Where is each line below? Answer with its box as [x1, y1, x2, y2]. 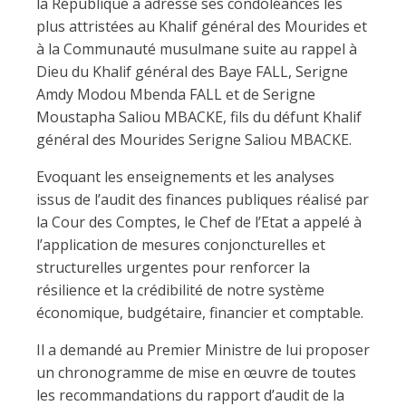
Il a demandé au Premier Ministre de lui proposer [36, 340, 370, 360]
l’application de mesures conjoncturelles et [36, 235, 325, 255]
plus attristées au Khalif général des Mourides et [36, 16, 367, 36]
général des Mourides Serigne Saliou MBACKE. [36, 130, 352, 150]
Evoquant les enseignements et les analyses [36, 167, 334, 187]
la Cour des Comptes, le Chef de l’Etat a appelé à [36, 212, 362, 232]
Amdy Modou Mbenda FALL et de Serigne [36, 84, 315, 104]
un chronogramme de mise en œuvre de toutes [36, 362, 356, 382]
